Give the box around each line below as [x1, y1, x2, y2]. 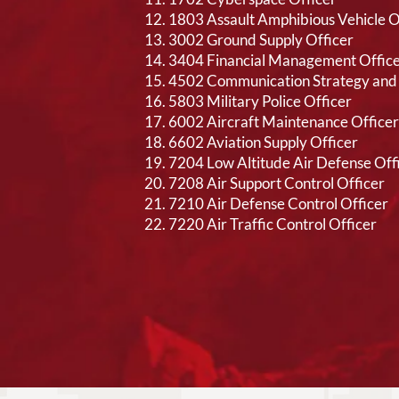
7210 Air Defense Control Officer [168, 194, 388, 214]
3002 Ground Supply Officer [168, 30, 354, 50]
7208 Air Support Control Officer [168, 174, 385, 193]
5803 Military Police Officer [168, 92, 352, 111]
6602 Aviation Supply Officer [168, 133, 358, 152]
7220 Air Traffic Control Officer [168, 215, 377, 234]
